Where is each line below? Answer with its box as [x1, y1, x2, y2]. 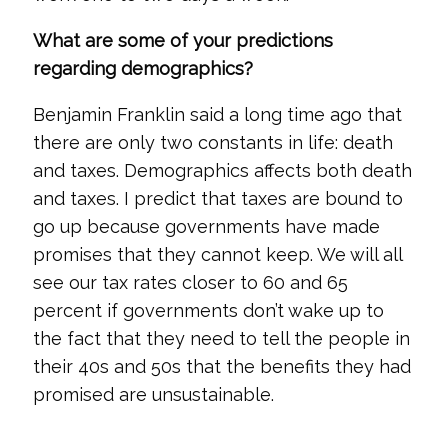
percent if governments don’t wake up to [32, 300, 384, 321]
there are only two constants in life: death [32, 132, 393, 153]
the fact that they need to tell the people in [32, 328, 410, 349]
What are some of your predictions [32, 30, 333, 51]
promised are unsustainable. [32, 384, 274, 405]
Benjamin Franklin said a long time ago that [32, 104, 402, 125]
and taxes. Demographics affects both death [32, 160, 412, 181]
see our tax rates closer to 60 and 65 [32, 272, 348, 293]
